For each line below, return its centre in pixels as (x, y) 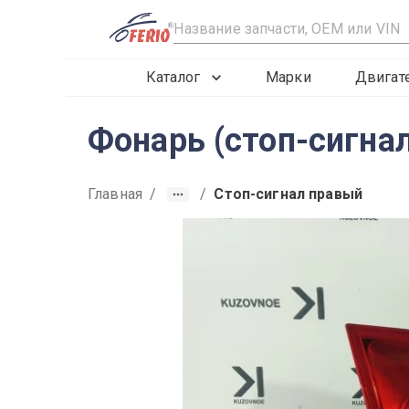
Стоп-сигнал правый (288, 194)
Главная (115, 194)
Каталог (173, 77)
